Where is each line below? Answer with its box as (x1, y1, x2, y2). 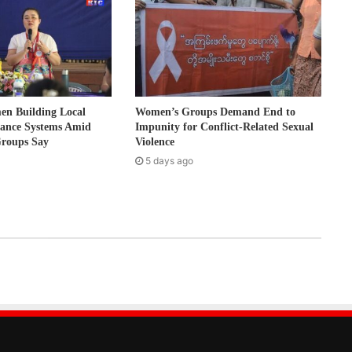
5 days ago (145, 155, 194, 167)
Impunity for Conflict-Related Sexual (135, 121, 314, 134)
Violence (135, 136, 175, 148)
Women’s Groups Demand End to (135, 106, 296, 119)
